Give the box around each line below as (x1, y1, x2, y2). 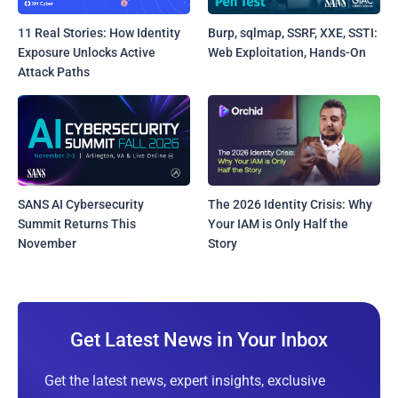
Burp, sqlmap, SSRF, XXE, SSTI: (208, 26, 378, 41)
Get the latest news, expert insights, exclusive (44, 371, 325, 389)
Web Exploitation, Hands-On (208, 45, 367, 60)
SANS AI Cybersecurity (18, 196, 144, 211)
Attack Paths (18, 65, 90, 80)
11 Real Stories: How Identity (18, 26, 180, 41)
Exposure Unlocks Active (18, 45, 155, 60)
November (18, 235, 76, 251)
